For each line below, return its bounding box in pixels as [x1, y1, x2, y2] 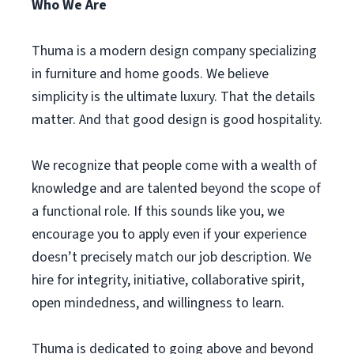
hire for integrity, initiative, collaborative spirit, [32, 270, 304, 290]
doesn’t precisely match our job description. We [32, 247, 311, 267]
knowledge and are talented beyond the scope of [32, 179, 321, 198]
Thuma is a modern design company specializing [32, 41, 317, 61]
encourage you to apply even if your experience [32, 224, 307, 244]
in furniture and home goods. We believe [32, 64, 269, 84]
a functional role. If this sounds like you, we [32, 201, 284, 221]
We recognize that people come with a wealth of [32, 156, 317, 175]
